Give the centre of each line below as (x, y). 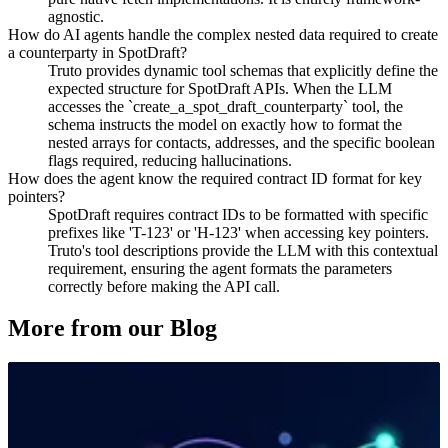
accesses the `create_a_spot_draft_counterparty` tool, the (225, 106)
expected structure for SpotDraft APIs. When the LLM (220, 88)
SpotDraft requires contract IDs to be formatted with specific (238, 214)
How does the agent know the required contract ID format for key (215, 178)
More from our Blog (112, 328)
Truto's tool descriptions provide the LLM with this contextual (243, 250)
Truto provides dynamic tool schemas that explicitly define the (243, 70)
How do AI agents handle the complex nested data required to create (223, 34)
